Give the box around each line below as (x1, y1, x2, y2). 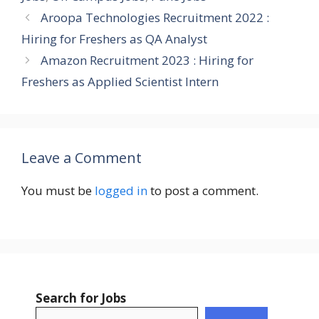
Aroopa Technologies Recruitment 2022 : (41, 9, 270, 26)
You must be (21, 182, 95, 199)
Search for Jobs (36, 289, 126, 306)
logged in (95, 182, 147, 199)
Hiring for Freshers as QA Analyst (21, 31, 207, 48)
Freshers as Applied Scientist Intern (21, 73, 219, 90)
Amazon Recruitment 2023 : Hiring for (41, 52, 254, 69)
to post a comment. (147, 182, 258, 199)
